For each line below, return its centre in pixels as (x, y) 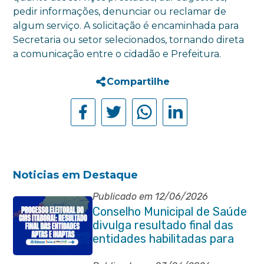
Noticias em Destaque (76, 175)
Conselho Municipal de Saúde (169, 212)
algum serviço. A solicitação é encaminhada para (126, 26)
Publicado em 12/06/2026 (150, 197)
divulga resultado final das (163, 225)
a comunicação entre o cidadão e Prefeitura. (117, 54)
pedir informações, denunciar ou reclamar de (120, 11)
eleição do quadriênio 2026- (167, 252)
